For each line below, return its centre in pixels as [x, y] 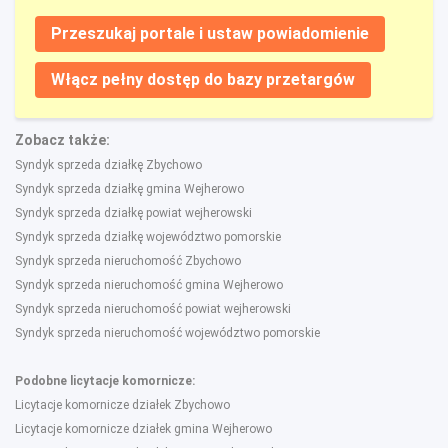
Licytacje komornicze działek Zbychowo [122, 404]
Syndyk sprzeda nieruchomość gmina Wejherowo [149, 284]
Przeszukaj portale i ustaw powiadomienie [210, 33]
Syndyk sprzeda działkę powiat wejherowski [133, 212]
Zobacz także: [62, 139]
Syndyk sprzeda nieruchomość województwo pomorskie [167, 332]
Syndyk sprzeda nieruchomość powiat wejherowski [153, 308]
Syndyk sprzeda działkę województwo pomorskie [148, 236]
